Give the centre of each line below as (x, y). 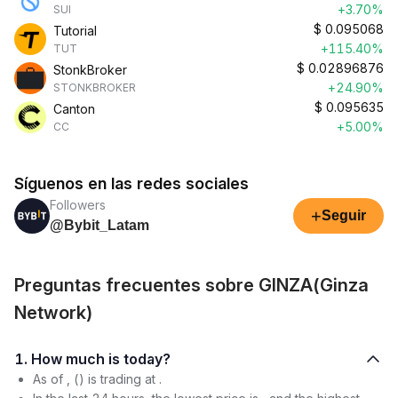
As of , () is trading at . (97, 379)
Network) (54, 313)
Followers (78, 205)
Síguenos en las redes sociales (131, 183)
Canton (74, 109)
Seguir (344, 215)
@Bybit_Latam (99, 225)
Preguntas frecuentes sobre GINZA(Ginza (191, 285)
